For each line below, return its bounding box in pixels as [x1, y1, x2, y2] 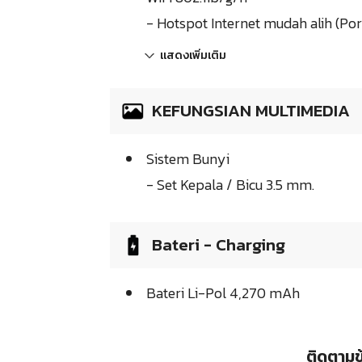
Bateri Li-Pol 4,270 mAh [146, 282, 300, 305]
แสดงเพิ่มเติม [160, 47, 226, 65]
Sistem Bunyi [146, 148, 229, 170]
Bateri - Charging [152, 232, 285, 258]
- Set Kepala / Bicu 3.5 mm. [146, 174, 314, 196]
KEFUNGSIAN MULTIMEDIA [152, 98, 350, 124]
